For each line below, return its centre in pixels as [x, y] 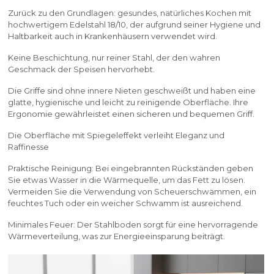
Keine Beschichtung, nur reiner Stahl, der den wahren [114, 57]
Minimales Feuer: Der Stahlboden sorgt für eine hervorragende [133, 224]
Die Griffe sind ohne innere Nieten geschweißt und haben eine [132, 90]
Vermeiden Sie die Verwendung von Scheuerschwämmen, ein [132, 191]
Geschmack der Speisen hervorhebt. [82, 69]
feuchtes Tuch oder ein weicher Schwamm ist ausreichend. [126, 203]
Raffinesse [29, 146]
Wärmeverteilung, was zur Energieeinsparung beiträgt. [117, 236]
